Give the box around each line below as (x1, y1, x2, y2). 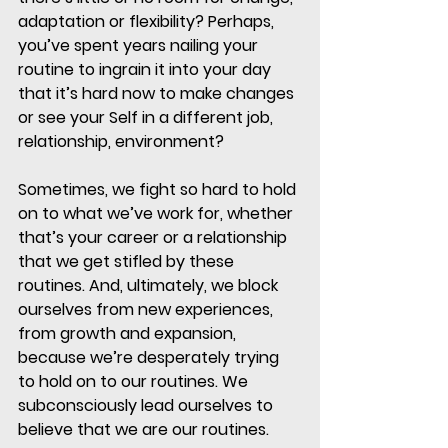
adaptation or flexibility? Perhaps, (18, 10, 278, 34)
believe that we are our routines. (18, 418, 273, 442)
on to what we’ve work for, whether (18, 202, 297, 226)
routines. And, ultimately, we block (18, 274, 282, 298)
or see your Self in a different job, (18, 106, 277, 130)
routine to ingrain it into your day (18, 58, 275, 82)
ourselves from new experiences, (18, 298, 277, 322)
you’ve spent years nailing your (18, 34, 262, 58)
